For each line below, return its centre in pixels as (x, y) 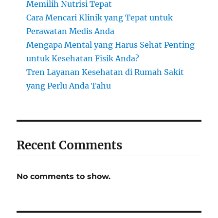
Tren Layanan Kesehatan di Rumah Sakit (105, 72)
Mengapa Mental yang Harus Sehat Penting (111, 45)
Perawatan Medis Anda (71, 31)
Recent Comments (70, 145)
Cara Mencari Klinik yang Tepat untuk (100, 18)
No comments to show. (64, 177)
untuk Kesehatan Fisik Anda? (83, 59)
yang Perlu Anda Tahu (69, 86)
